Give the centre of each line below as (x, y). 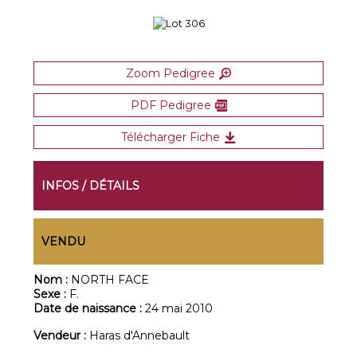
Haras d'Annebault (140, 335)
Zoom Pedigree (171, 73)
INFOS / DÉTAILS (91, 186)
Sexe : (52, 294)
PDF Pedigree (171, 105)
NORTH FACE (110, 280)
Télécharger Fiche (171, 137)
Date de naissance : (90, 308)
